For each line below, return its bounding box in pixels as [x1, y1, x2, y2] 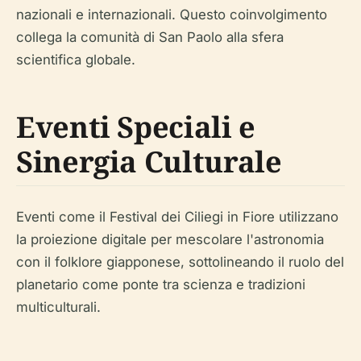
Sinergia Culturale [16, 142, 282, 181]
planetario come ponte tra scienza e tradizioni [16, 276, 305, 293]
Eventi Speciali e [16, 107, 255, 147]
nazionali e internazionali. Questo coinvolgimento [16, 6, 327, 23]
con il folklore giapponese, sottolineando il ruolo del [16, 254, 344, 270]
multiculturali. [16, 299, 101, 315]
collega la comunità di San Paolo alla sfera [16, 29, 284, 45]
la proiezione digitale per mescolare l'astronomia [16, 231, 324, 247]
